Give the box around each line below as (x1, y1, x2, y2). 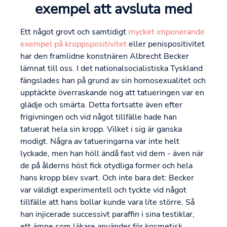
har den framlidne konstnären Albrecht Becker (20, 51, 189, 62)
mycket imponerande (128, 26, 205, 38)
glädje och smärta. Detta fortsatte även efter (20, 99, 182, 111)
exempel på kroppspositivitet (20, 39, 127, 50)
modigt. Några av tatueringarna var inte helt (20, 136, 179, 147)
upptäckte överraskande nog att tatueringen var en (20, 87, 204, 99)
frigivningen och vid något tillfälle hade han (20, 111, 177, 123)
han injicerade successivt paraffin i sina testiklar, (20, 209, 195, 220)
